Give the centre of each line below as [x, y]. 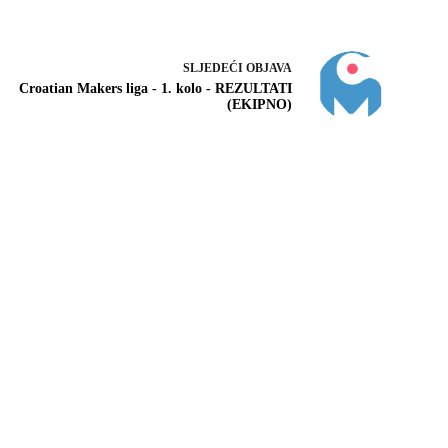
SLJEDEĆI [214, 68]
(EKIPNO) [259, 105]
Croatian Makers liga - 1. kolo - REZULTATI [155, 89]
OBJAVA [268, 68]
